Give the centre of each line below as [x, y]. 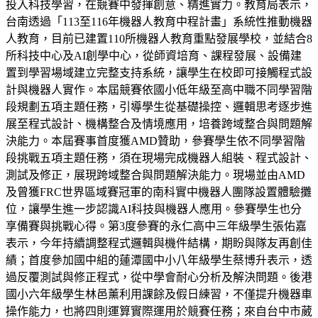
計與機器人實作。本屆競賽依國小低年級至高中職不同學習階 [159, 89]
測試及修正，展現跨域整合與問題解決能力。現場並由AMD [155, 175]
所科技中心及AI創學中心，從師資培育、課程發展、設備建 [154, 55]
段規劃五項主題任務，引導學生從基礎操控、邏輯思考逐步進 [159, 106]
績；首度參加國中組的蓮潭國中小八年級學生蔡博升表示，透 [159, 260]
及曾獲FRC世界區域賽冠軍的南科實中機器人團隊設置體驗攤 [159, 192]
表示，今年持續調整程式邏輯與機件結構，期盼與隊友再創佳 [159, 243]
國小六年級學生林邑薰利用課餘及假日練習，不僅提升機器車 [159, 294]
